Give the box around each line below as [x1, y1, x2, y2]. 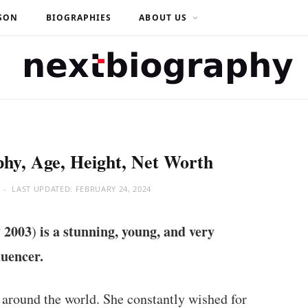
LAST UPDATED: [12, 184, 76, 194]
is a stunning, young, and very [39, 221, 214, 241]
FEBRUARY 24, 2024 [75, 184, 151, 194]
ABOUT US [139, 12, 188, 23]
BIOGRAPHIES [45, 12, 112, 23]
